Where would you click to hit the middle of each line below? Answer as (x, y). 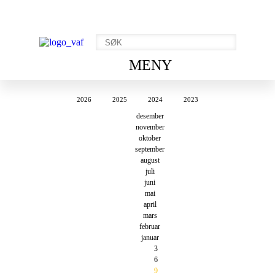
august (150, 160)
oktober (150, 138)
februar (150, 227)
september (150, 149)
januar (150, 238)
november (150, 127)
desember (150, 116)
